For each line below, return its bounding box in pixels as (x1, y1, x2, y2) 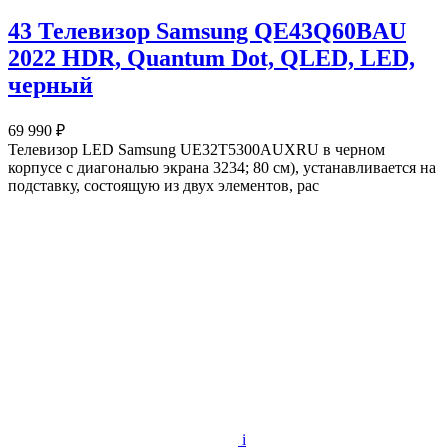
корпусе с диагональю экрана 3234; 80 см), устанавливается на (8, 159, 436, 177)
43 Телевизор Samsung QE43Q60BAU (8, 18, 406, 45)
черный (8, 72, 93, 99)
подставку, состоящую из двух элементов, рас (8, 177, 319, 195)
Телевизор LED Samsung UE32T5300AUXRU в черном (8, 141, 385, 159)
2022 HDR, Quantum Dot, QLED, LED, (8, 45, 415, 72)
